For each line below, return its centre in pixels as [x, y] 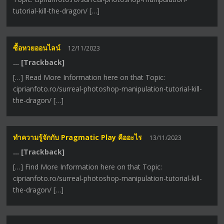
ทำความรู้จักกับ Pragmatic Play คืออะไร [78, 137]
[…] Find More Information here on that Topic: [88, 167]
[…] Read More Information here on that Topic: [89, 77]
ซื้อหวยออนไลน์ [37, 48]
